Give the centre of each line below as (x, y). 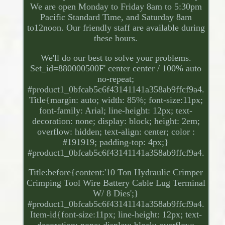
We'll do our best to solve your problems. (116, 58)
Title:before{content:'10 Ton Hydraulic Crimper (116, 173)
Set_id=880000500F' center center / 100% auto (116, 69)
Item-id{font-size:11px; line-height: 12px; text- (116, 215)
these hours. (116, 38)
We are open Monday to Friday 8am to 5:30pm (116, 7)
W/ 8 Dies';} (116, 194)
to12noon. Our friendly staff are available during (116, 28)
